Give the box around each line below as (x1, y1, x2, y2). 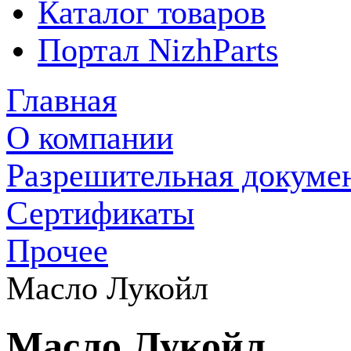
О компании (6, 120, 173, 156)
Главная (6, 82, 117, 118)
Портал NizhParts (38, 32, 278, 68)
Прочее (6, 233, 108, 269)
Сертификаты (6, 195, 194, 231)
